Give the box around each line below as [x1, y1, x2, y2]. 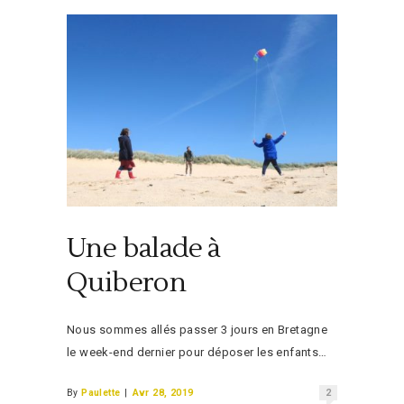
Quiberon [67, 265, 187, 301]
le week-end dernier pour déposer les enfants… [67, 345, 327, 360]
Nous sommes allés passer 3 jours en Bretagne [67, 323, 328, 337]
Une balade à [67, 231, 221, 267]
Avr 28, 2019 [132, 387, 194, 399]
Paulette [81, 387, 121, 399]
